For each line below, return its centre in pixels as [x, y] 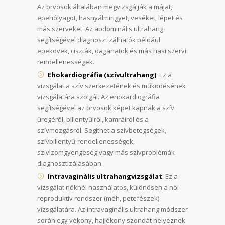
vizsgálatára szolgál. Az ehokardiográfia [98, 97]
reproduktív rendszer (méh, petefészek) [98, 198]
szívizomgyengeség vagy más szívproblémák [106, 152]
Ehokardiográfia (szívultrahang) [102, 75]
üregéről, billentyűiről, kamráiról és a [93, 119]
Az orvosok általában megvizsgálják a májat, [105, 6]
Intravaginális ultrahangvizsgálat [105, 176]
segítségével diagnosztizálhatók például [99, 39]
